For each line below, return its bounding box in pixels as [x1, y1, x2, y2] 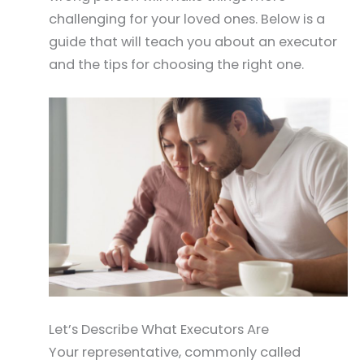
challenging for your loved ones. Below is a [49, 9, 325, 28]
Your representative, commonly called [49, 342, 301, 362]
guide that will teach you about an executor [49, 32, 337, 51]
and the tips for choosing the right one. [49, 54, 304, 74]
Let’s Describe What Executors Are [49, 319, 269, 339]
